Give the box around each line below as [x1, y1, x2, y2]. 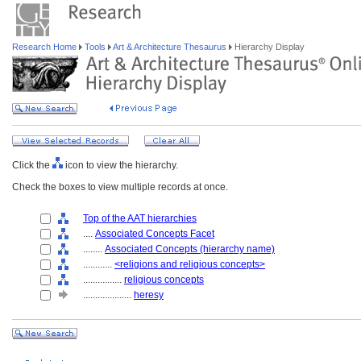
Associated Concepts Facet [95, 228, 214, 239]
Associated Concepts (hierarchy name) [105, 243, 275, 255]
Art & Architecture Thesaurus [111, 42, 229, 52]
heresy [134, 289, 164, 301]
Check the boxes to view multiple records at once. [12, 181, 228, 193]
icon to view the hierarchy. [63, 160, 178, 171]
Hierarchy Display [232, 42, 305, 52]
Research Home [12, 42, 79, 52]
